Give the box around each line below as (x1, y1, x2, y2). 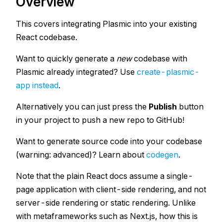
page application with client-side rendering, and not (16, 184, 206, 194)
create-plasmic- (137, 67, 200, 77)
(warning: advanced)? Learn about (16, 150, 146, 160)
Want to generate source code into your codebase (16, 136, 202, 146)
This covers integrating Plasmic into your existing (16, 19, 197, 29)
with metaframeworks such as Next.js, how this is (16, 211, 198, 221)
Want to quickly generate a (16, 54, 116, 63)
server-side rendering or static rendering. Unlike (16, 198, 196, 208)
